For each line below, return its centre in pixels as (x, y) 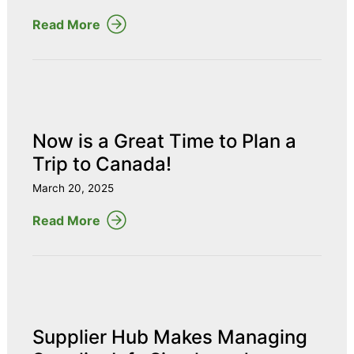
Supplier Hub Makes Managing (169, 337)
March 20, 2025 (73, 188)
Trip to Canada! (102, 164)
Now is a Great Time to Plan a (164, 141)
